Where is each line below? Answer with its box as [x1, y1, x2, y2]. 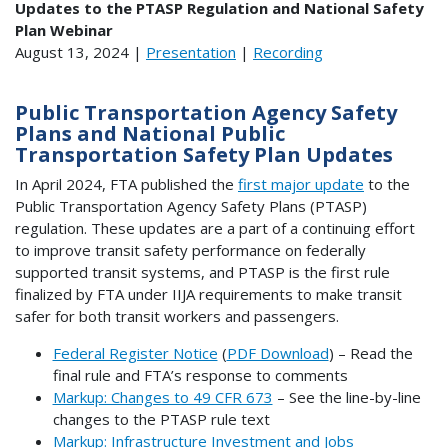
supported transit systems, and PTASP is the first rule [15, 261, 390, 282]
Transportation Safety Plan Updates [15, 141, 393, 169]
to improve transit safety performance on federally [15, 239, 366, 260]
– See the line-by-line [272, 386, 421, 407]
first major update [238, 173, 364, 194]
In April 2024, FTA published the [15, 173, 238, 194]
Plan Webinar [15, 20, 113, 41]
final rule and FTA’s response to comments [52, 364, 348, 385]
